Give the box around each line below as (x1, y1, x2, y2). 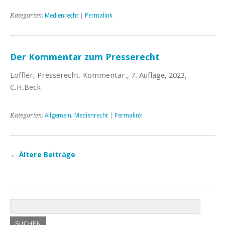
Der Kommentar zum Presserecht (10, 51, 160, 62)
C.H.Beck (10, 82, 41, 92)
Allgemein (45, 111, 71, 119)
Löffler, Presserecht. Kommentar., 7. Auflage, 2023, (10, 70, 187, 80)
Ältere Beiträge (17, 150, 75, 159)
